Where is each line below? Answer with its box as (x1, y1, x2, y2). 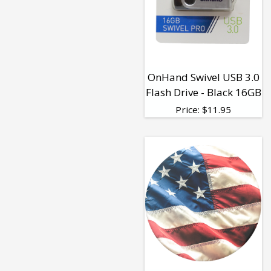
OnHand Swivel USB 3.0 (147, 70, 260, 85)
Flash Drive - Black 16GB (145, 85, 261, 100)
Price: (175, 103, 202, 116)
